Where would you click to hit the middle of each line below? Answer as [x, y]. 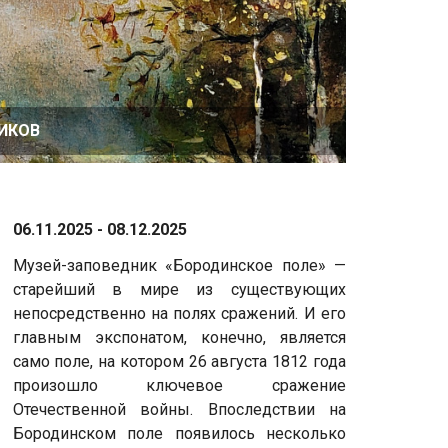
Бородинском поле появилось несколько [179, 434]
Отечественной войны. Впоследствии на [179, 410]
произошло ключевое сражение [179, 386]
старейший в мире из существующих [179, 290]
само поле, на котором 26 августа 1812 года [179, 362]
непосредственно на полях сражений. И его [179, 314]
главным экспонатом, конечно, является [179, 338]
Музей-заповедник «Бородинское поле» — [179, 266]
